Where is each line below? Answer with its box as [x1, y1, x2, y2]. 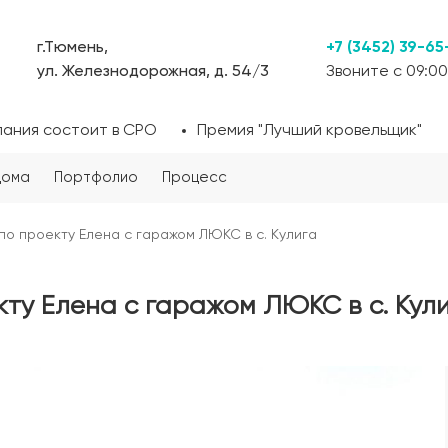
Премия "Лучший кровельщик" [197, 123, 422, 139]
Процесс [162, 170, 227, 185]
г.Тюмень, [36, 39, 108, 56]
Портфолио [54, 170, 138, 185]
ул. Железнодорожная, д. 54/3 [36, 63, 269, 80]
